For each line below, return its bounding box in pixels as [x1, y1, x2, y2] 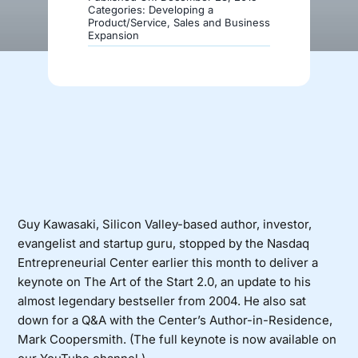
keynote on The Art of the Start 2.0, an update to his [18, 273, 312, 289]
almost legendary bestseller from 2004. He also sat [18, 292, 307, 308]
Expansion [88, 28, 139, 42]
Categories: [88, 2, 149, 16]
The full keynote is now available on [133, 331, 337, 347]
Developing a [149, 2, 213, 16]
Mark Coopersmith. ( [18, 331, 134, 347]
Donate [19, 30, 60, 46]
